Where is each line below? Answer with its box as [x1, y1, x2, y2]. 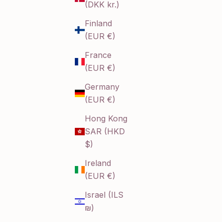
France [85, 50, 111, 60]
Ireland [85, 158, 111, 168]
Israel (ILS [85, 190, 123, 200]
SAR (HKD [85, 126, 125, 137]
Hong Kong [85, 113, 127, 124]
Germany [85, 82, 119, 92]
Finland [85, 18, 112, 29]
